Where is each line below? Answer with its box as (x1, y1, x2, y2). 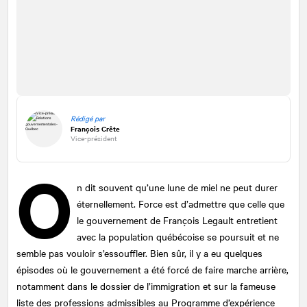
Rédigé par (71, 113, 105, 124)
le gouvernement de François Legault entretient (77, 212, 278, 227)
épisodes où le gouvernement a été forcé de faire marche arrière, (16, 262, 288, 276)
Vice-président (71, 132, 117, 143)
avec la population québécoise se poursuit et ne (77, 229, 280, 243)
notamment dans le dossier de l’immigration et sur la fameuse (16, 278, 275, 293)
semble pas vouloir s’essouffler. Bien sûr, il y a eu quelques (16, 245, 262, 260)
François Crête (71, 123, 120, 134)
